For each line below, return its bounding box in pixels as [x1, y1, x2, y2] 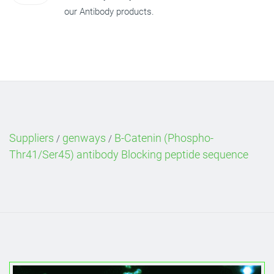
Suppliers [9, 131, 54, 144]
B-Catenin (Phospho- [114, 131, 213, 144]
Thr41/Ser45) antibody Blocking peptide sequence [9, 148, 248, 161]
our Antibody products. [64, 6, 154, 17]
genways [62, 131, 106, 144]
